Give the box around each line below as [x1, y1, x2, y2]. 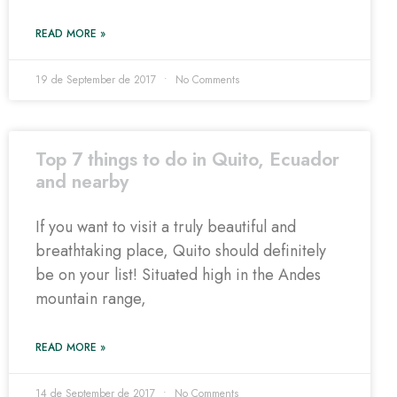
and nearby [35, 168, 128, 195]
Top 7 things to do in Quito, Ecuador [35, 146, 339, 173]
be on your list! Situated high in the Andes [35, 263, 321, 286]
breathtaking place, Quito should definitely [35, 239, 326, 262]
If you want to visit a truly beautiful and [35, 215, 296, 238]
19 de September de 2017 [35, 72, 160, 88]
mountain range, [35, 287, 146, 310]
